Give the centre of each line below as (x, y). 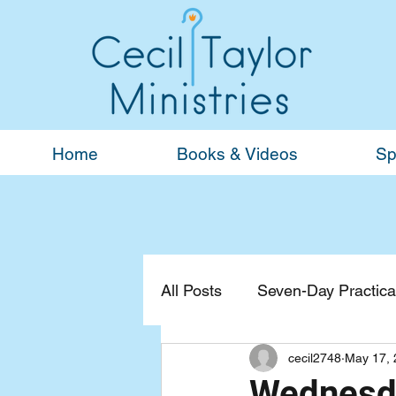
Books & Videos (237, 154)
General (342, 361)
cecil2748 (315, 358)
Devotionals (237, 361)
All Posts (191, 290)
